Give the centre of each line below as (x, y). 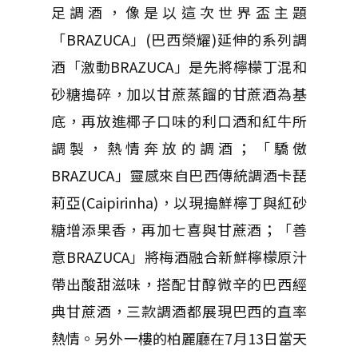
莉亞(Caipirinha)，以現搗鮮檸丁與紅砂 (179, 203)
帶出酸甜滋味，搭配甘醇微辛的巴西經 (179, 284)
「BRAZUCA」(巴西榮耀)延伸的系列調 (179, 40)
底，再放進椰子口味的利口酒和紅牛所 (179, 121)
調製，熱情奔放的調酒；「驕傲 (179, 148)
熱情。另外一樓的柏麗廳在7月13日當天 (179, 338)
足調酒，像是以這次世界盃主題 (179, 12)
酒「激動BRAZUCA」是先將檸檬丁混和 (179, 67)
